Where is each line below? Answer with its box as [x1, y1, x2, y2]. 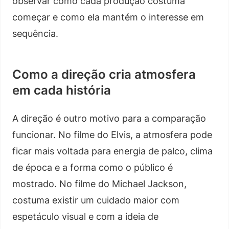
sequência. [12, 28, 58, 39]
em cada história [12, 82, 111, 98]
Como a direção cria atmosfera [12, 66, 196, 82]
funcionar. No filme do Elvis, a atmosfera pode [12, 129, 212, 140]
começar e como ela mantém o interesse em [12, 11, 204, 22]
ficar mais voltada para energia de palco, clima [12, 145, 213, 156]
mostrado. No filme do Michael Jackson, [12, 178, 187, 189]
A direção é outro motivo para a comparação [12, 112, 206, 124]
